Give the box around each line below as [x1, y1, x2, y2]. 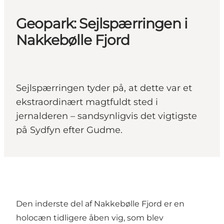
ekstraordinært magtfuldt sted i [16, 96, 158, 108]
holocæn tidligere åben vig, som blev [16, 213, 163, 223]
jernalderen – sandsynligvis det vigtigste [16, 110, 197, 122]
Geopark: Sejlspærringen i [16, 15, 188, 32]
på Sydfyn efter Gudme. [16, 124, 122, 136]
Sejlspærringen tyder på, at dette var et [16, 82, 192, 94]
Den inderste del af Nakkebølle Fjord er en [16, 199, 184, 209]
